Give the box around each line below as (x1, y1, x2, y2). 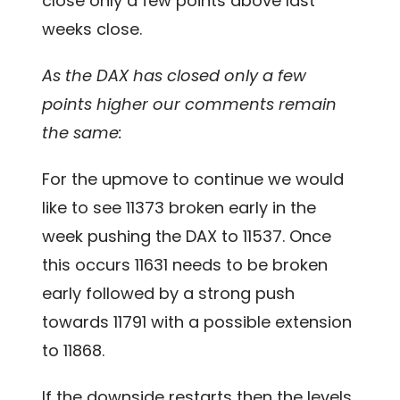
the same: (42, 121, 123, 144)
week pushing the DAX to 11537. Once (42, 224, 332, 247)
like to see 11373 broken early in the (42, 196, 317, 219)
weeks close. (42, 17, 143, 40)
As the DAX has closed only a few (42, 63, 307, 87)
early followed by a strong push (42, 281, 296, 304)
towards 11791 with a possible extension (42, 310, 353, 333)
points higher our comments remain (42, 92, 337, 115)
